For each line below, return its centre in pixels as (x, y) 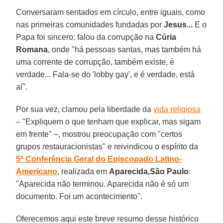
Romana (32, 49)
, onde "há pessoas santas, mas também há (125, 49)
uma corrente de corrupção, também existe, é (95, 62)
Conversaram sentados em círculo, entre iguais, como (111, 12)
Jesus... (178, 24)
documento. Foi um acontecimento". (79, 196)
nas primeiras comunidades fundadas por (90, 24)
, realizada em (83, 171)
